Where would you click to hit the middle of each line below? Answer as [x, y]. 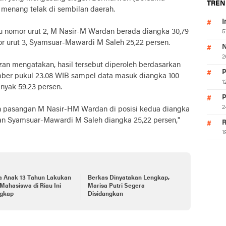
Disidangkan [105, 194]
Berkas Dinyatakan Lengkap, [128, 178]
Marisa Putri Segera [116, 186]
